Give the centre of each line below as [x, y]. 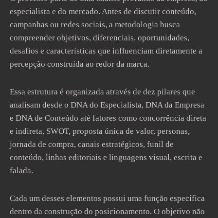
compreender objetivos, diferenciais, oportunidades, [100, 38]
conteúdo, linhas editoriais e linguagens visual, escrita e [106, 157]
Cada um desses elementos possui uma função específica [107, 198]
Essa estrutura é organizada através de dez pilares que [102, 92]
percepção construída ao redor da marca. [80, 64]
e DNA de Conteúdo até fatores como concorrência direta [108, 118]
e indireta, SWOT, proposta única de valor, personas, [100, 131]
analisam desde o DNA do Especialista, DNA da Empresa [107, 105]
